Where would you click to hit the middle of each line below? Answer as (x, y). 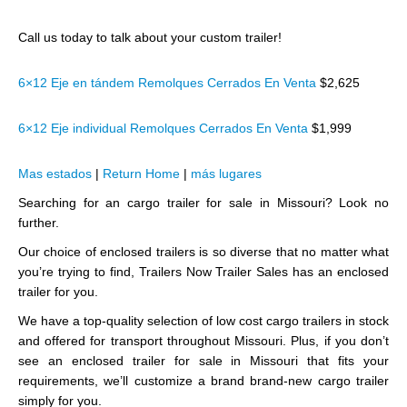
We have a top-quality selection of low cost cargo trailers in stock (203, 321)
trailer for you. (58, 292)
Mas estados (55, 174)
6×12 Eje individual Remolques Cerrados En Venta (165, 128)
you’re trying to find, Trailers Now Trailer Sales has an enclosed (203, 272)
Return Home (141, 174)
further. (39, 223)
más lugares (226, 174)
